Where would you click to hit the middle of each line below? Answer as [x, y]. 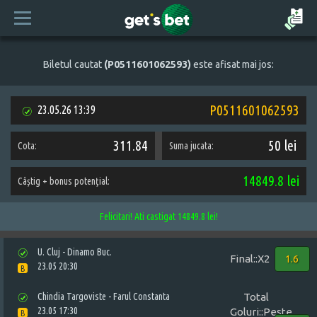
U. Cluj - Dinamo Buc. [75, 252]
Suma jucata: [191, 146]
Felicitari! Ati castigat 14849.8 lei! [158, 217]
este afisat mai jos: [232, 64]
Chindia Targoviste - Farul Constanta [104, 296]
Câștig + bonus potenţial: [64, 181]
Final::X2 [249, 259]
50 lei [282, 145]
